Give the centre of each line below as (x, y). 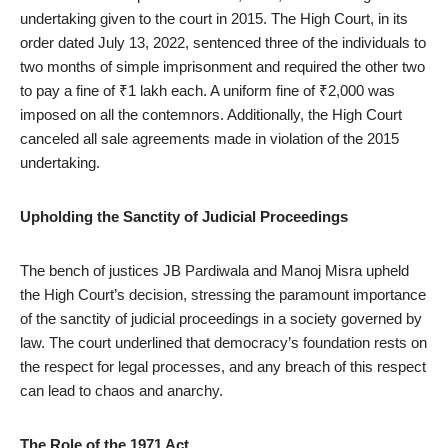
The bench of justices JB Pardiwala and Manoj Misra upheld (214, 270)
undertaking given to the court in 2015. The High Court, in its (214, 18)
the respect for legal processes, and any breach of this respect (223, 366)
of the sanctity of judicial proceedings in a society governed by (221, 318)
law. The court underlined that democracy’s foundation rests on (223, 342)
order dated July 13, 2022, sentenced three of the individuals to (223, 42)
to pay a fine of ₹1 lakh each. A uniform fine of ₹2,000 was (207, 90)
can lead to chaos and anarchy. (121, 390)
